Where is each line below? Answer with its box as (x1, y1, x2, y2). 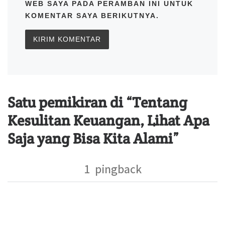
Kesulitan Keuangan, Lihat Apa (8, 110, 209, 130)
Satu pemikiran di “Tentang (8, 92, 187, 111)
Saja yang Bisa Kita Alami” (8, 129, 179, 148)
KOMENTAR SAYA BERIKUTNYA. (25, 11, 160, 20)
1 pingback (83, 157, 142, 177)
